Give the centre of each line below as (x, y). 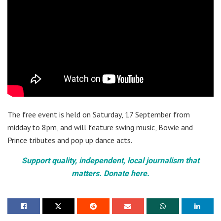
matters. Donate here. (110, 173)
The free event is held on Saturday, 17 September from (99, 114)
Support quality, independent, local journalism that (110, 160)
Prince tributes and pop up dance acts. (70, 140)
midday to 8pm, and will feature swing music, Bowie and (100, 127)
